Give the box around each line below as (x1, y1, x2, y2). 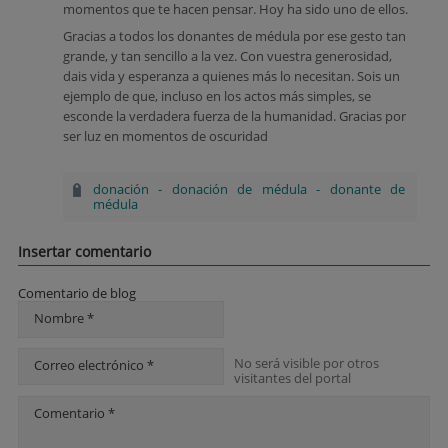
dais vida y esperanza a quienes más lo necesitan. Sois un (63, 67, 400, 85)
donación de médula (171, 180, 307, 198)
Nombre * (34, 308, 94, 327)
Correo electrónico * (34, 355, 154, 374)
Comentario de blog (18, 283, 136, 302)
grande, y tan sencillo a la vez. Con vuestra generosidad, (63, 47, 392, 65)
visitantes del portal (234, 368, 351, 387)
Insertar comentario (18, 242, 151, 262)
